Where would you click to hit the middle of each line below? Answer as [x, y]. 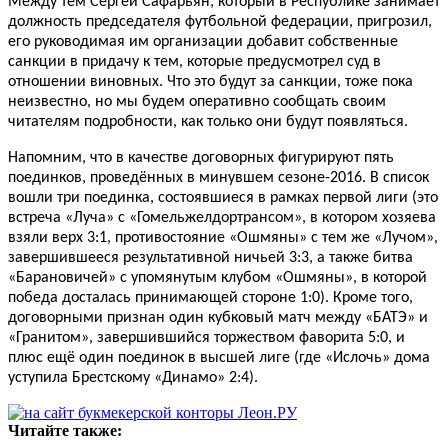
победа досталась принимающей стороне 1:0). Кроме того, [210, 298]
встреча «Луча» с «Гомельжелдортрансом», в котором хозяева [222, 218]
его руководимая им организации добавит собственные [203, 42]
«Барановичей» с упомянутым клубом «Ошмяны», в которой [217, 278]
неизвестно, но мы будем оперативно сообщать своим [197, 102]
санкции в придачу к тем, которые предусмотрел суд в [194, 62]
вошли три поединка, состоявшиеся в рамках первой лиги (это [223, 198]
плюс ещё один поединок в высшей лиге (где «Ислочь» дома [219, 358]
